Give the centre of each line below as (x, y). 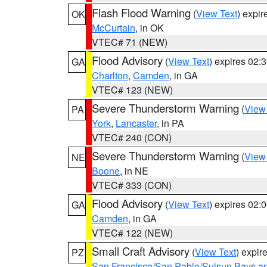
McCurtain (114, 28)
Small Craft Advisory (141, 251)
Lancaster (136, 123)
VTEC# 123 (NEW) (132, 90)
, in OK (150, 28)
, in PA (170, 123)
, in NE (134, 171)
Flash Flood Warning (141, 13)
